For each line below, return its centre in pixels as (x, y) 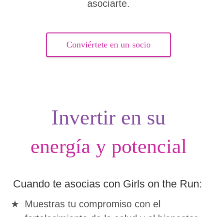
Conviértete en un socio (108, 45)
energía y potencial (108, 146)
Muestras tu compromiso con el (93, 204)
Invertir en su (108, 117)
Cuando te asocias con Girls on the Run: (108, 184)
